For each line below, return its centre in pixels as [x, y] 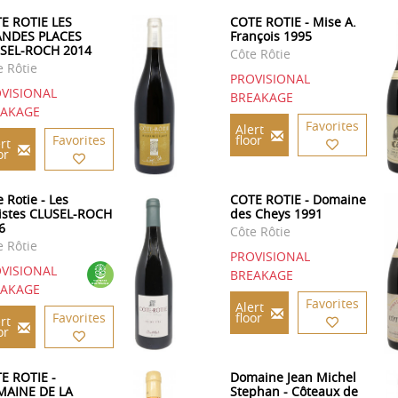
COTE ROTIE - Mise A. [293, 22]
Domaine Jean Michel [293, 378]
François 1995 [271, 36]
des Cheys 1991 [276, 214]
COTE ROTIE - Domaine [298, 200]
